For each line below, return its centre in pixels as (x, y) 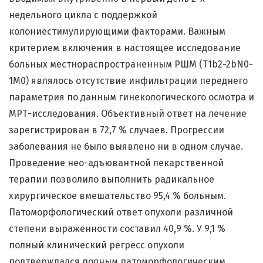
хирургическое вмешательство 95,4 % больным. (117, 196)
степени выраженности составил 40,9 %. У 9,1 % (117, 229)
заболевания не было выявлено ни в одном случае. (126, 147)
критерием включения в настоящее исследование (125, 48)
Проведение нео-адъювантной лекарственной (116, 163)
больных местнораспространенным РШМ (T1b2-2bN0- (131, 65)
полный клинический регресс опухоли (97, 245)
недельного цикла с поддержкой (83, 15)
